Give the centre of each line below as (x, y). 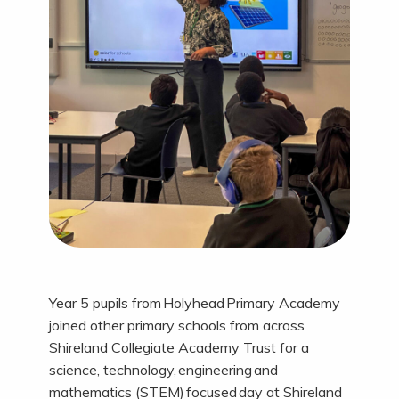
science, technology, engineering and (163, 369)
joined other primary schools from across (176, 325)
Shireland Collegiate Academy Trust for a (179, 347)
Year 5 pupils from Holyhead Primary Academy (194, 302)
